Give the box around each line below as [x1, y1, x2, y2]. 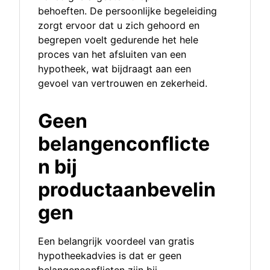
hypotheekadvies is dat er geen [38, 250, 181, 262]
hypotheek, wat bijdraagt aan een [38, 63, 191, 75]
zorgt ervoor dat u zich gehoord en [38, 19, 199, 32]
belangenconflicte [38, 132, 210, 156]
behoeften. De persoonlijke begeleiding [38, 5, 217, 17]
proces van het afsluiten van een [38, 48, 186, 61]
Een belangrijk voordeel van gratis [38, 235, 194, 248]
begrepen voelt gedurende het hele [38, 34, 198, 46]
